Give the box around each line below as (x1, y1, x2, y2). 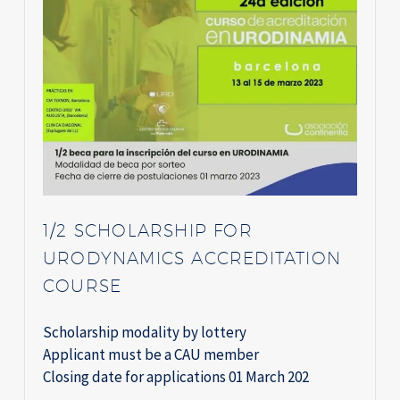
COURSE (43, 275, 122, 296)
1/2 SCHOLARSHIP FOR (43, 220, 253, 240)
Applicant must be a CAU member (43, 344, 259, 364)
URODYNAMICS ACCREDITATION (43, 247, 342, 268)
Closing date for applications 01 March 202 (43, 366, 309, 387)
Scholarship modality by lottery (43, 321, 246, 342)
